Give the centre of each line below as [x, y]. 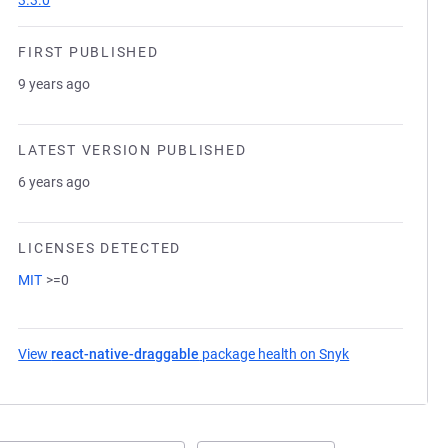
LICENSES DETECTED [99, 248]
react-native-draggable [125, 354]
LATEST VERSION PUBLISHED [132, 150]
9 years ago [54, 84]
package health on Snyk [274, 354]
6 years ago [54, 182]
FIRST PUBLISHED [88, 52]
